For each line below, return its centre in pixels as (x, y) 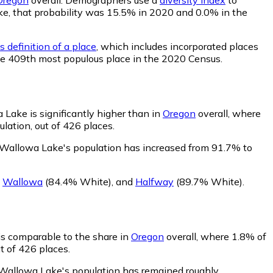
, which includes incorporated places (177, 46)
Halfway (154, 181)
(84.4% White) (77, 181)
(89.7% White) (208, 181)
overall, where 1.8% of (215, 236)
